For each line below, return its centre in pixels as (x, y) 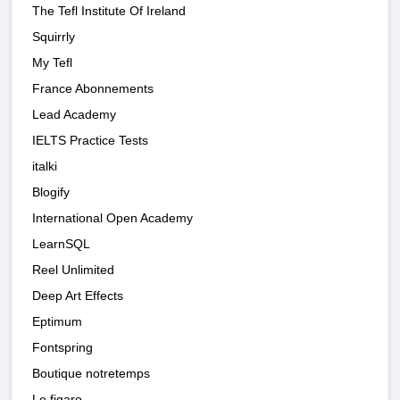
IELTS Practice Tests (90, 140)
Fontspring (62, 347)
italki (45, 166)
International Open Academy (112, 217)
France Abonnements (93, 88)
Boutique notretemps (91, 373)
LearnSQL (61, 243)
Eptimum (57, 321)
